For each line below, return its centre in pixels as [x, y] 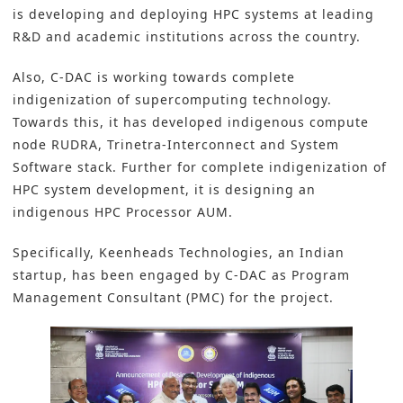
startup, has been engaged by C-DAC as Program [181, 275]
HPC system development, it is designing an [164, 190]
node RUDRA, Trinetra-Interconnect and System [176, 145]
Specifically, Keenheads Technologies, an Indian [179, 253]
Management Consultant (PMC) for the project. [178, 298]
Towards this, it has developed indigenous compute [191, 122]
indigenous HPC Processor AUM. [123, 212]
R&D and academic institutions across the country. [187, 37]
